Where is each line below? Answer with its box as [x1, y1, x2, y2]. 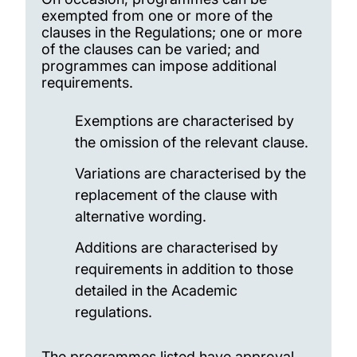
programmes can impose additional [41, 57, 277, 74]
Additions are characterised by [74, 239, 278, 256]
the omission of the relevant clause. [74, 134, 308, 151]
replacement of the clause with [74, 186, 277, 203]
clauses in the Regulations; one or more [41, 24, 302, 41]
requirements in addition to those [74, 261, 293, 277]
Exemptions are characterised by [74, 112, 294, 129]
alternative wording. [74, 208, 206, 225]
